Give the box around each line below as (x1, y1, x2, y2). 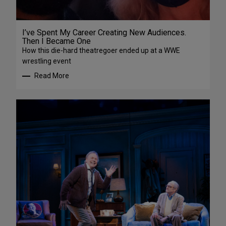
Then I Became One (22, 36, 91, 46)
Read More (34, 72, 69, 80)
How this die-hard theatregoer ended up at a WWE (22, 46, 180, 55)
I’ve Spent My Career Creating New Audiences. (22, 28, 186, 38)
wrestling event (22, 57, 71, 66)
